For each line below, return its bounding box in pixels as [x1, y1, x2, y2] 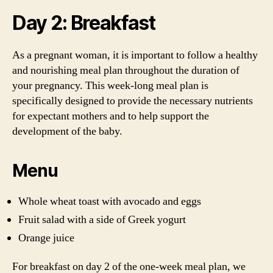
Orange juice [18, 230, 74, 245]
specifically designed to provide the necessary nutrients [12, 93, 253, 108]
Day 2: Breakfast [12, 10, 155, 35]
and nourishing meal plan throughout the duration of [12, 63, 239, 77]
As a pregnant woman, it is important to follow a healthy [12, 48, 258, 62]
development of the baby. [12, 124, 122, 138]
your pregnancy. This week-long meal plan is [12, 78, 208, 93]
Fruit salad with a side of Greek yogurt [18, 212, 186, 227]
